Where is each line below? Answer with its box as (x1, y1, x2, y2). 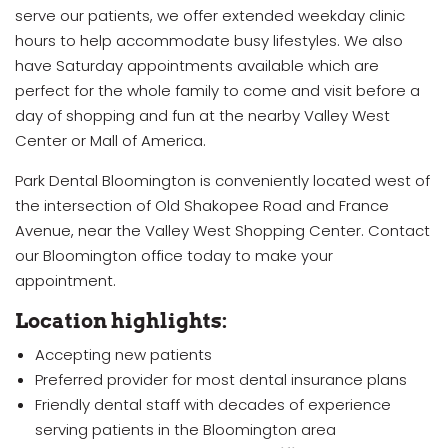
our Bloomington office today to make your (15, 244, 333, 266)
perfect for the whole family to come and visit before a (15, 79, 420, 101)
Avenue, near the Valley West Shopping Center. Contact (15, 219, 430, 241)
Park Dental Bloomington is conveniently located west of (15, 169, 430, 191)
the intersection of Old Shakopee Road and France (15, 194, 389, 216)
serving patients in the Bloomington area (35, 418, 336, 440)
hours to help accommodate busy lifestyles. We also (15, 29, 403, 51)
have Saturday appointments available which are (15, 54, 379, 76)
